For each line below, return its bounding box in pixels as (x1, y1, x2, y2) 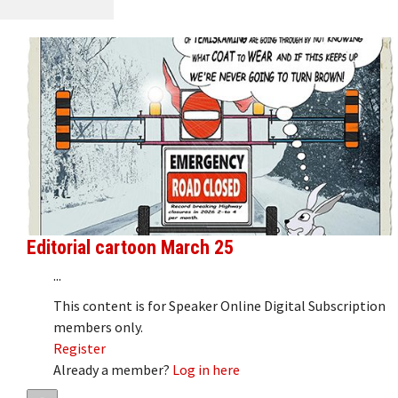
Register (53, 338, 106, 357)
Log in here (172, 360, 240, 378)
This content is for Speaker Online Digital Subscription (53, 296, 386, 314)
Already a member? (53, 360, 172, 378)
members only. (53, 317, 143, 336)
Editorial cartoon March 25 (27, 235, 234, 259)
